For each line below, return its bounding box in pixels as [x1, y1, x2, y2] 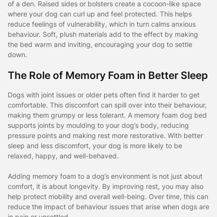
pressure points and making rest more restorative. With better [8, 131, 203, 139]
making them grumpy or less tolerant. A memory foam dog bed [8, 110, 207, 119]
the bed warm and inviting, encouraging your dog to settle [8, 40, 192, 49]
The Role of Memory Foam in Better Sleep [8, 69, 208, 82]
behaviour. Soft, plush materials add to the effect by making [8, 30, 198, 39]
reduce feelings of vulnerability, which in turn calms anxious [8, 20, 196, 29]
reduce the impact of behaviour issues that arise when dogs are [8, 202, 209, 211]
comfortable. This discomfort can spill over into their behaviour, [8, 100, 207, 109]
